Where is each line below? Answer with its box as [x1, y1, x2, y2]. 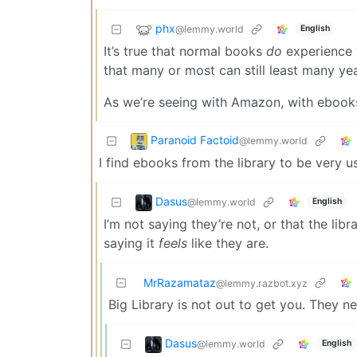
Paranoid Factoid [151, 132, 239, 147]
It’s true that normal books [104, 42, 266, 59]
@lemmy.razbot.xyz [216, 277, 308, 289]
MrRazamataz [143, 275, 216, 289]
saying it [104, 234, 159, 251]
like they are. [187, 234, 269, 251]
